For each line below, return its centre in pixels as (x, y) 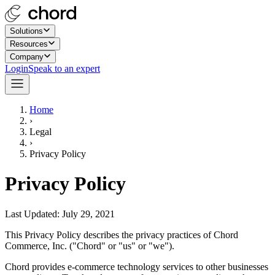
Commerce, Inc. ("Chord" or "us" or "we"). (90, 246)
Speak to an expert (64, 68)
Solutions (26, 31)
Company (27, 57)
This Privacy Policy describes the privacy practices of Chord (122, 234)
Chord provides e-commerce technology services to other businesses (137, 266)
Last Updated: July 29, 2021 (60, 214)
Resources (29, 44)
